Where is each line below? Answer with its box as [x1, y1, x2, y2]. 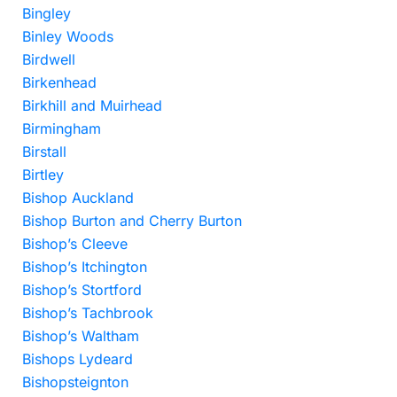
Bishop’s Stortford [22, 281, 142, 299]
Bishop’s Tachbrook [22, 304, 153, 322]
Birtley [22, 166, 64, 183]
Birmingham [22, 120, 101, 137]
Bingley [22, 4, 71, 22]
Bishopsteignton [22, 373, 128, 391]
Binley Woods [22, 27, 113, 45]
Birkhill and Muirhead [22, 97, 162, 114]
